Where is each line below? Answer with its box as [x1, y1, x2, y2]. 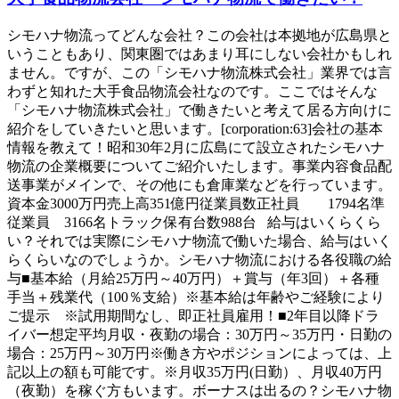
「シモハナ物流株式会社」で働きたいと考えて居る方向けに [7, 102, 392, 118]
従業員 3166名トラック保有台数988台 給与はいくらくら [7, 215, 381, 231]
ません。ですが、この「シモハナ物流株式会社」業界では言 [7, 65, 392, 81]
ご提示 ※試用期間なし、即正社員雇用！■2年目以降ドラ [7, 308, 379, 324]
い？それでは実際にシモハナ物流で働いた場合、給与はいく [7, 233, 392, 249]
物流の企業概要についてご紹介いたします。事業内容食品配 [7, 159, 392, 175]
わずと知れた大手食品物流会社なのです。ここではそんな [7, 84, 378, 100]
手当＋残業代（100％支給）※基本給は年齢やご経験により [7, 289, 385, 305]
